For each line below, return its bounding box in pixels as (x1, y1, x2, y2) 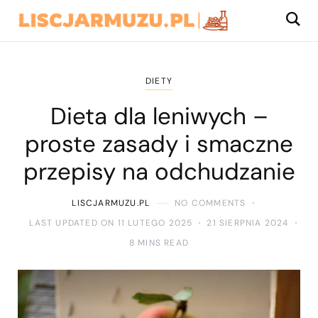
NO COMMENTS (175, 197, 246, 209)
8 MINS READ (128, 237, 190, 248)
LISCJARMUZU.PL (72, 197, 150, 209)
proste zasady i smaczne (25, 128, 293, 159)
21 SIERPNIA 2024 (207, 217, 289, 229)
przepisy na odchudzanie (23, 155, 295, 187)
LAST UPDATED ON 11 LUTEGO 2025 (29, 217, 193, 229)
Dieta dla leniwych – (50, 100, 268, 131)
